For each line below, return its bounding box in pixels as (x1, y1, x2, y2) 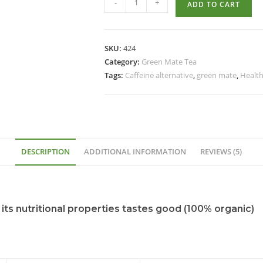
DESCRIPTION (21, 147, 70, 157)
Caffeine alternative (125, 70, 194, 81)
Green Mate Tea (141, 56, 197, 68)
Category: (104, 56, 142, 68)
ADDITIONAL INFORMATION (84, 147, 186, 157)
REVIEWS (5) (200, 147, 242, 157)
